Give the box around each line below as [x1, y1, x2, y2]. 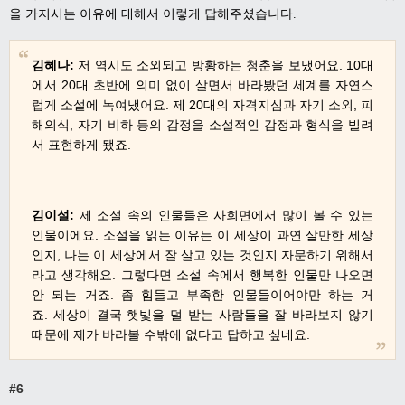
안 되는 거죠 [32, 287, 110, 302]
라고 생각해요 [32, 267, 113, 282]
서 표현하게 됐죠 [32, 137, 127, 153]
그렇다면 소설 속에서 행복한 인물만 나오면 [120, 267, 374, 282]
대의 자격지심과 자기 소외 [203, 98, 353, 113]
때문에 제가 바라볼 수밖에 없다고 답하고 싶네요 [32, 326, 306, 342]
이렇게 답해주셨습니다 [159, 7, 293, 22]
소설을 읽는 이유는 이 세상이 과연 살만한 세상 [102, 227, 373, 242]
